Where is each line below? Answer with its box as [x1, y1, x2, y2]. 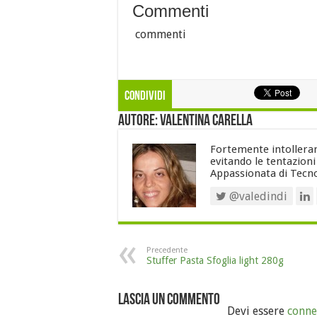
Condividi [125, 89, 166, 103]
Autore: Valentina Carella [118, 113, 253, 129]
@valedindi [226, 189, 287, 203]
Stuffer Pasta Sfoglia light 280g [146, 254, 284, 266]
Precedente [146, 245, 188, 255]
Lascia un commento [118, 292, 220, 309]
